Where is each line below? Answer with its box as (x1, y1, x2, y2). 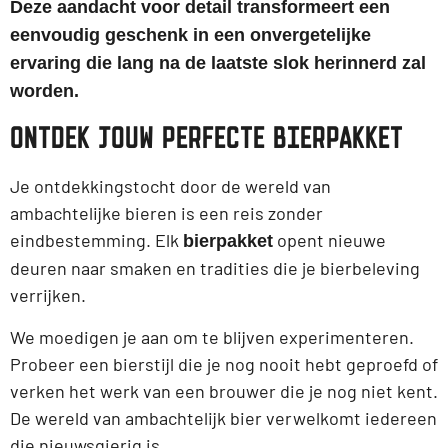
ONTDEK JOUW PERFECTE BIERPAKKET (10, 120, 403, 156)
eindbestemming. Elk (10, 229, 183, 252)
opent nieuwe (273, 229, 386, 252)
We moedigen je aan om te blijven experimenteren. (10, 325, 414, 348)
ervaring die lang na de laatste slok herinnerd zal (10, 52, 426, 73)
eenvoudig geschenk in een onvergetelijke (10, 24, 371, 45)
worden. (10, 80, 79, 101)
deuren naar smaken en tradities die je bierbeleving (10, 257, 420, 280)
